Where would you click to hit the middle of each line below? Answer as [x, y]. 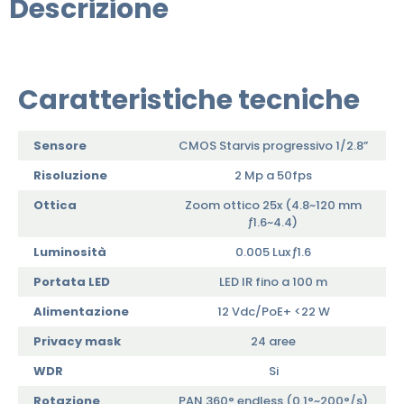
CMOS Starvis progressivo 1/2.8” [274, 146]
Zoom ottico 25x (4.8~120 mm [274, 206]
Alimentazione [81, 312]
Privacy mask [77, 342]
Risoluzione [70, 176]
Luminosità [70, 252]
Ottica [55, 206]
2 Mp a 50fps [274, 176]
